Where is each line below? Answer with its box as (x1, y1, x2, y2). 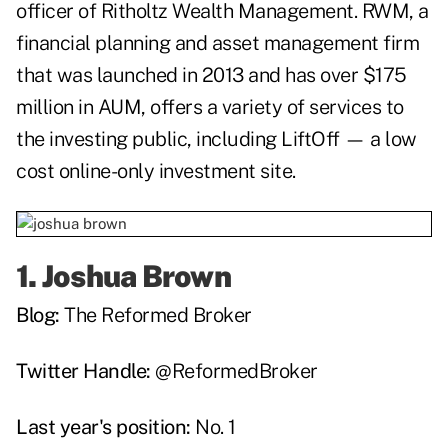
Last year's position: (16, 415, 191, 440)
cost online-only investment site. (16, 159, 296, 184)
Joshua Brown (41, 258, 231, 295)
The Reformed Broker (64, 303, 252, 328)
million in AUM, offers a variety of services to (16, 95, 404, 120)
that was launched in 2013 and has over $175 (16, 63, 407, 88)
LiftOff (281, 127, 340, 152)
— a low (344, 127, 417, 152)
